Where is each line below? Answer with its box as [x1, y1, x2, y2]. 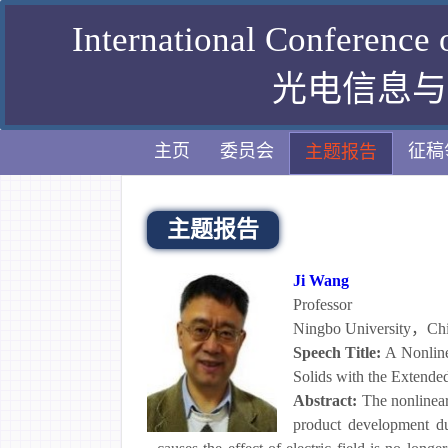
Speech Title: [293, 344, 386, 361]
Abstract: [293, 392, 362, 409]
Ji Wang [293, 272, 349, 289]
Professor [293, 296, 352, 313]
